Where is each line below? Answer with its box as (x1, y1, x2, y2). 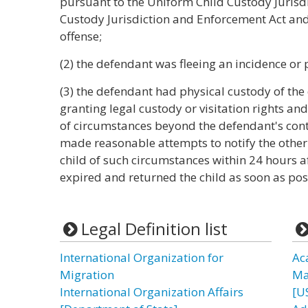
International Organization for (60, 250, 223, 265)
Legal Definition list (80, 217, 228, 240)
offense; (60, 28, 102, 44)
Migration (60, 267, 114, 283)
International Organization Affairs (60, 284, 243, 300)
